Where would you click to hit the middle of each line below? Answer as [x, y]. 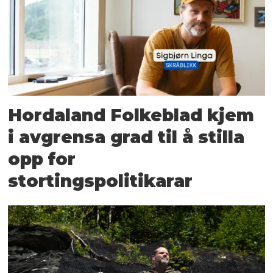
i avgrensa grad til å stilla [126, 137]
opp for [42, 159]
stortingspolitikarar [101, 181]
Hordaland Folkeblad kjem [131, 115]
